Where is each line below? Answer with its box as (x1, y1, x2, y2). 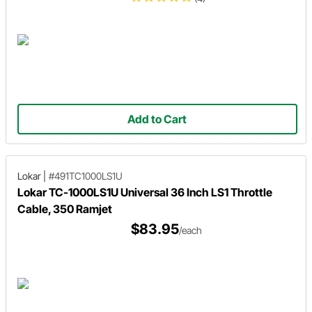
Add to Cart (127, 111, 187, 126)
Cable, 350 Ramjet (17, 201, 112, 216)
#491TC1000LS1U (49, 169, 123, 182)
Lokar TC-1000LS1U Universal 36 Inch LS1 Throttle (17, 185, 272, 199)
